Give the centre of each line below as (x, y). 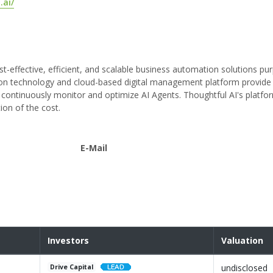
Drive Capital (72, 267)
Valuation (242, 241)
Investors (68, 241)
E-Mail (94, 148)
